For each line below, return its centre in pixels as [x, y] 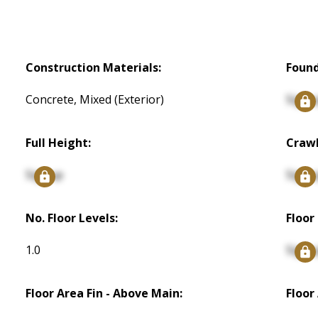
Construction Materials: [94, 68]
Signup [45, 175]
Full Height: [59, 143]
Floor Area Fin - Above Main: [104, 294]
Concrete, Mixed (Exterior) [95, 100]
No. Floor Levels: [72, 218]
